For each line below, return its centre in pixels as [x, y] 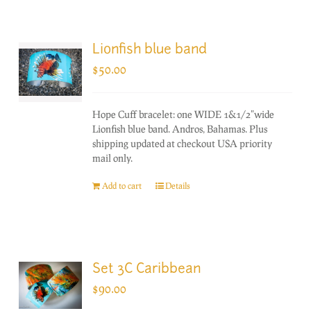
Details [178, 185]
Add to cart [122, 185]
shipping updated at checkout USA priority [183, 143]
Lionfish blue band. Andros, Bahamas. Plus [180, 128]
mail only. [113, 158]
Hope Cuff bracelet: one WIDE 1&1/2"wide [184, 114]
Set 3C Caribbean [147, 269]
